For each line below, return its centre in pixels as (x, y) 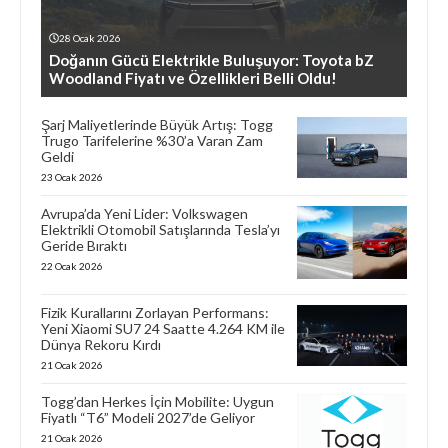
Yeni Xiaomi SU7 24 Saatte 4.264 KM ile (163, 328)
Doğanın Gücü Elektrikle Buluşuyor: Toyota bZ (211, 59)
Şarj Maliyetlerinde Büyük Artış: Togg (157, 124)
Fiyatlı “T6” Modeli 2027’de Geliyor (148, 417)
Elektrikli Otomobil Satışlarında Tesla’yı (160, 229)
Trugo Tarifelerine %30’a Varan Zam (152, 140)
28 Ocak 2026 (90, 37)
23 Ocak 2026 (72, 176)
